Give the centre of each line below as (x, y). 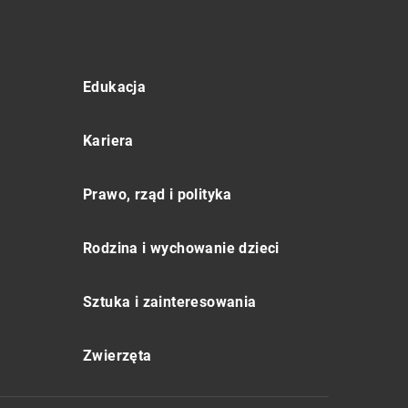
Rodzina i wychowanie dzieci (181, 249)
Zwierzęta (117, 356)
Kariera (108, 141)
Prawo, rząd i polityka (158, 195)
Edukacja (115, 87)
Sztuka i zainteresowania (170, 302)
